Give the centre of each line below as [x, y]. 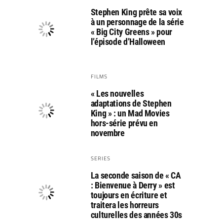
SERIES [101, 158]
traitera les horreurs [125, 205]
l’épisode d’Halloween [128, 41]
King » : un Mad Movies [130, 113]
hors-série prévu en [124, 123]
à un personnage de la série [137, 22]
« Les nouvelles [117, 93]
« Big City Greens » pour [131, 32]
